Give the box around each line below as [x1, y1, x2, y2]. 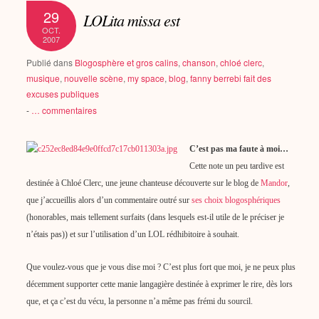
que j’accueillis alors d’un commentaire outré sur [26, 195, 192, 205]
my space [127, 72, 165, 84]
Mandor [261, 178, 288, 188]
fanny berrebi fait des [190, 72, 272, 84]
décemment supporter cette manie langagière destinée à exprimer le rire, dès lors [26, 279, 293, 289]
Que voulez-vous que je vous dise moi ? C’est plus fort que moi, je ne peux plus [26, 262, 296, 272]
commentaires [40, 104, 98, 116]
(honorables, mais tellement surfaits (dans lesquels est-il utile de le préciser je [26, 212, 285, 222]
